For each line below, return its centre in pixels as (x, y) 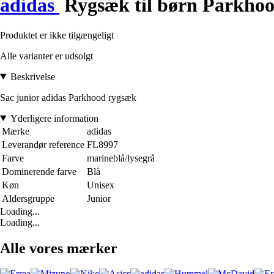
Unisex (101, 185)
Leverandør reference (43, 144)
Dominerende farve (39, 171)
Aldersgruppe (28, 198)
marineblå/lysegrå (121, 158)
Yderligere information (54, 118)
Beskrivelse (32, 76)
